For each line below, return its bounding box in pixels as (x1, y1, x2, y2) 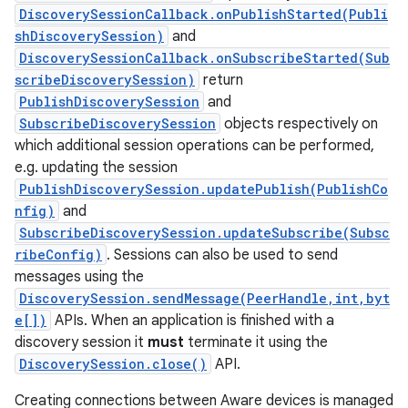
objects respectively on (220, 115, 378, 133)
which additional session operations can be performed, (15, 137, 374, 155)
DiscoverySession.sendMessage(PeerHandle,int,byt (19, 290, 390, 307)
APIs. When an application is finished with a (51, 311, 334, 330)
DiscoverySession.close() (19, 355, 207, 372)
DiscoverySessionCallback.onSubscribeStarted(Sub (19, 49, 390, 66)
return (199, 71, 243, 89)
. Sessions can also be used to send (107, 246, 338, 264)
